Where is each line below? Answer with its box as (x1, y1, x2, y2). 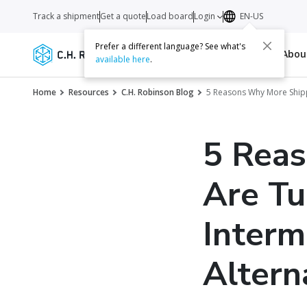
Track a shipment (33, 10, 99, 22)
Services (132, 47, 173, 60)
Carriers (177, 47, 219, 60)
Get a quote (100, 10, 146, 22)
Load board (147, 10, 193, 22)
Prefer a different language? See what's (95, 40, 246, 53)
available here (95, 53, 151, 66)
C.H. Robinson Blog (121, 86, 194, 98)
